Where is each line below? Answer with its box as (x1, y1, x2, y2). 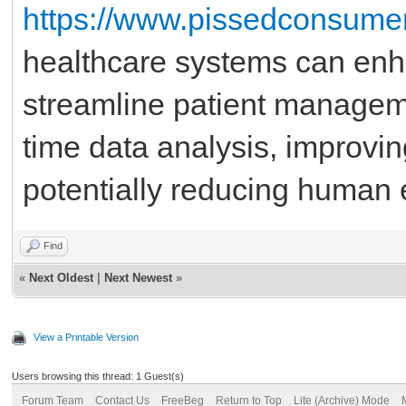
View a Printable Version (34, 331, 139, 343)
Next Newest (104, 270, 172, 285)
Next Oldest (29, 270, 93, 285)
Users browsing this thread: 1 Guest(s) (12, 370, 184, 382)
